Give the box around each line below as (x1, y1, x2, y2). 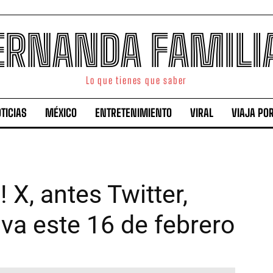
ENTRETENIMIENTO (95, 106, 172, 119)
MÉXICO (45, 106, 77, 119)
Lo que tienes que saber (85, 74, 188, 86)
